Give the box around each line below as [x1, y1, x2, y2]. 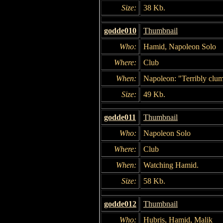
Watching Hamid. [143, 160, 199, 169]
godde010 [104, 26, 136, 35]
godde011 [104, 112, 136, 121]
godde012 [104, 199, 136, 208]
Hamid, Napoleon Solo [143, 42, 216, 51]
